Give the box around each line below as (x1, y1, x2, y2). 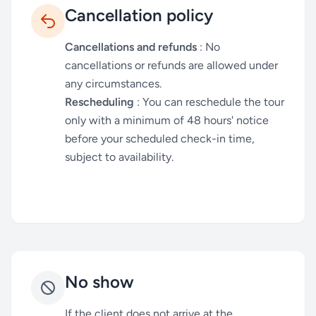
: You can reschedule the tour (134, 95, 284, 109)
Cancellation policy (65, 5, 213, 25)
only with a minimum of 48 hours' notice (65, 114, 269, 127)
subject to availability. (65, 150, 174, 164)
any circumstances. (65, 77, 162, 90)
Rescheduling (65, 95, 134, 109)
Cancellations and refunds (65, 40, 197, 54)
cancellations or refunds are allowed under (65, 59, 278, 72)
